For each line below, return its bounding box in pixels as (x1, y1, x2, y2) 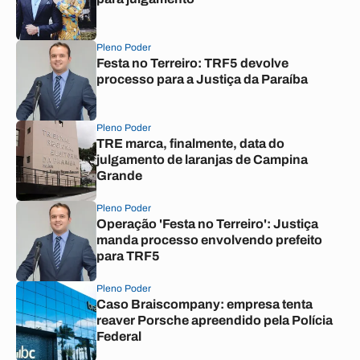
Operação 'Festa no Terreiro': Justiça (96, 217, 318, 231)
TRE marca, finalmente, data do (96, 137, 284, 150)
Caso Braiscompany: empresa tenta (96, 297, 313, 311)
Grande (96, 169, 142, 182)
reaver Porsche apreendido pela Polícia (96, 313, 333, 327)
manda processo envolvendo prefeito (96, 233, 322, 247)
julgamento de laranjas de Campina (96, 153, 308, 166)
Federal (96, 329, 141, 343)
